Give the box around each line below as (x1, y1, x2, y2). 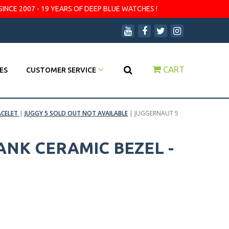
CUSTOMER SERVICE (26, 66, 98, 74)
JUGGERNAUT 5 (134, 109, 178, 118)
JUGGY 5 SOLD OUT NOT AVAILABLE (25, 109, 128, 118)
